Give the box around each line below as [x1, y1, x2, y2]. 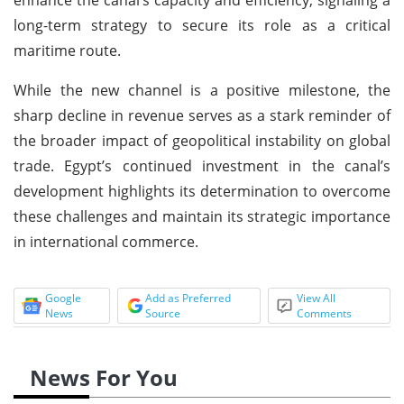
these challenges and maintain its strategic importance [14, 206, 390, 226]
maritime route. [14, 40, 121, 60]
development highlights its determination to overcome [14, 180, 390, 201]
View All [297, 289, 336, 306]
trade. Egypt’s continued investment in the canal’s [14, 155, 390, 176]
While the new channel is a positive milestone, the [14, 79, 390, 100]
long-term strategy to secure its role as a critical [14, 14, 390, 35]
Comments [297, 305, 353, 321]
